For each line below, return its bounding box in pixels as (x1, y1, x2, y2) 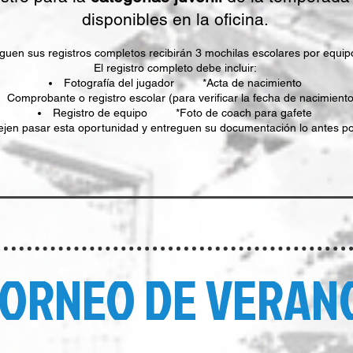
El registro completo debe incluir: (93, 61, 257, 74)
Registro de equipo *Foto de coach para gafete (53, 106, 312, 119)
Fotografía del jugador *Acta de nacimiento (63, 76, 302, 89)
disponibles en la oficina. (81, 9, 269, 29)
